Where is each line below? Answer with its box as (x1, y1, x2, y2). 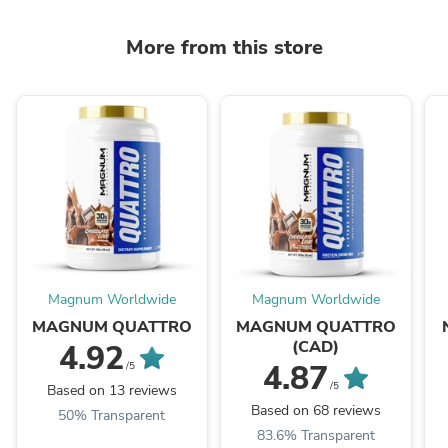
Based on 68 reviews (250, 401, 381, 421)
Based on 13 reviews (46, 381, 177, 401)
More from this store (125, 33, 323, 61)
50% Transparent (58, 406, 166, 426)
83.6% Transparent (256, 426, 375, 446)
